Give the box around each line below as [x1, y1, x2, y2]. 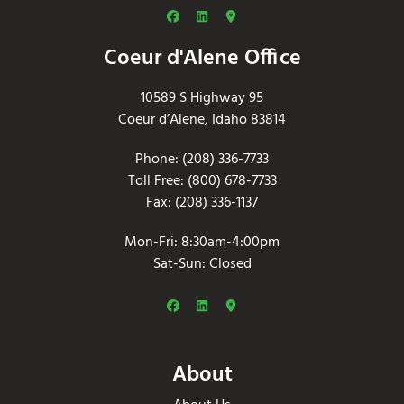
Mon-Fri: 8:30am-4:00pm [124, 231, 280, 255]
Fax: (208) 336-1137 [146, 191, 258, 216]
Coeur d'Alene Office [103, 41, 301, 77]
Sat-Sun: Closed [152, 252, 252, 277]
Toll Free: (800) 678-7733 [127, 170, 277, 194]
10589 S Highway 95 [141, 87, 263, 111]
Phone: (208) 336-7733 [135, 148, 269, 172]
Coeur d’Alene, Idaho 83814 [118, 108, 286, 133]
